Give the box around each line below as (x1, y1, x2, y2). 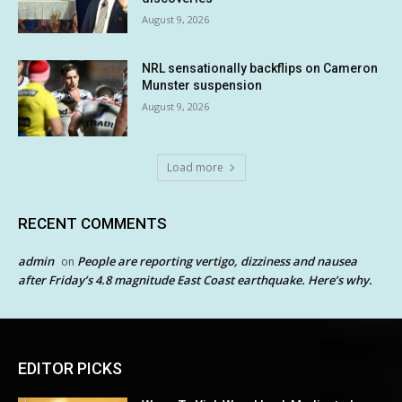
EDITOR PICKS (18, 359, 122, 379)
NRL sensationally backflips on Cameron (142, 60, 379, 75)
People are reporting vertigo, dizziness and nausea (77, 253, 357, 270)
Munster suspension (142, 77, 263, 92)
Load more (166, 160, 223, 176)
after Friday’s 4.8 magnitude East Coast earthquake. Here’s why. (18, 272, 372, 289)
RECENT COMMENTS (18, 214, 167, 233)
